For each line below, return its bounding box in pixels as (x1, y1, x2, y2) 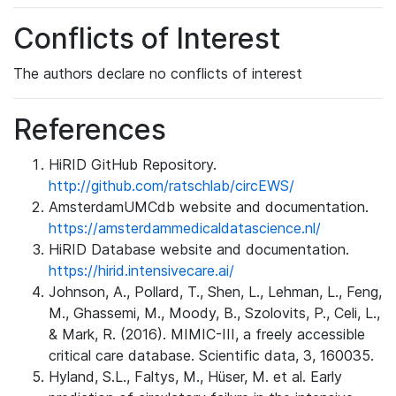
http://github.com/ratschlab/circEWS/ (49, 177, 294, 194)
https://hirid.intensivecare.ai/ (49, 262, 234, 279)
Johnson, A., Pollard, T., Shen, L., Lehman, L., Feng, (49, 283, 382, 301)
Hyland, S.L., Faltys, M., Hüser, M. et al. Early (49, 368, 342, 385)
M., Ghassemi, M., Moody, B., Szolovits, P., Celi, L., (49, 304, 380, 322)
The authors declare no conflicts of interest (13, 65, 302, 82)
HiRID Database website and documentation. (49, 240, 349, 258)
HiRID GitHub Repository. (49, 156, 217, 173)
